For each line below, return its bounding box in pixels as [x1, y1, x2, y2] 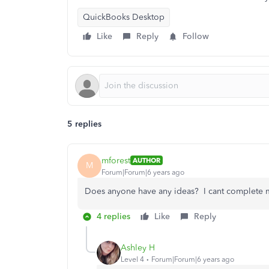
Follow [183, 31, 209, 41]
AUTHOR [133, 156, 160, 165]
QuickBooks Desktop [83, 12, 165, 22]
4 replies [97, 211, 130, 222]
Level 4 [121, 255, 144, 264]
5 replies [67, 119, 101, 129]
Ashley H [121, 242, 155, 253]
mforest [101, 155, 130, 166]
